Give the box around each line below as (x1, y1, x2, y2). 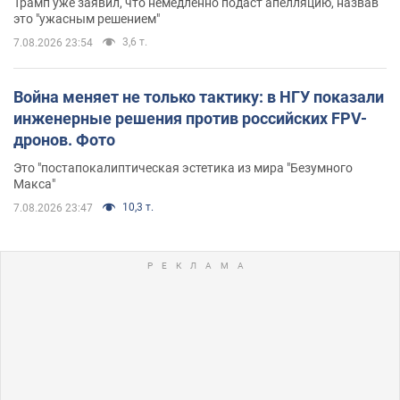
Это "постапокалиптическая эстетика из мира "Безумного (13, 160, 353, 175)
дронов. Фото (13, 129, 115, 149)
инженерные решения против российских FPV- (13, 108, 367, 128)
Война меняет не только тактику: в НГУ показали (13, 87, 384, 106)
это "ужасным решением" (13, 11, 160, 26)
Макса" (13, 176, 55, 191)
